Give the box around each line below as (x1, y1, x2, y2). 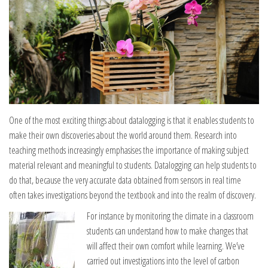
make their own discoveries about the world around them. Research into (9, 128, 237, 142)
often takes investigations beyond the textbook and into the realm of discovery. (9, 188, 256, 202)
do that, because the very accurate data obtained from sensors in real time (9, 173, 241, 187)
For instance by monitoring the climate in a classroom (87, 209, 254, 223)
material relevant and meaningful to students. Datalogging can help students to (9, 158, 257, 172)
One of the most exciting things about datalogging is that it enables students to (9, 113, 254, 127)
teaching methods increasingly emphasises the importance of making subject (9, 143, 249, 157)
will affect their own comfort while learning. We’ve (87, 239, 245, 252)
